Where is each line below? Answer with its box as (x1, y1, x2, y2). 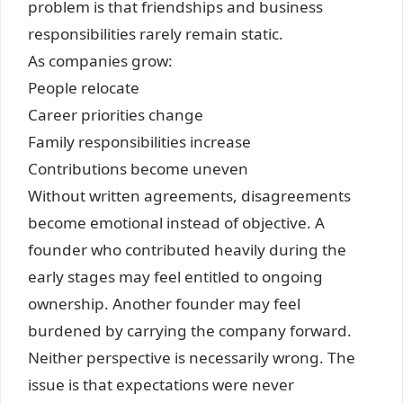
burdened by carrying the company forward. (28, 320, 353, 342)
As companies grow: (28, 50, 174, 72)
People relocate (28, 77, 140, 99)
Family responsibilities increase (28, 131, 252, 153)
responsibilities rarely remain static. (28, 23, 284, 45)
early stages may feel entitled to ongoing (28, 266, 324, 288)
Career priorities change (28, 104, 204, 126)
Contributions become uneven (28, 158, 249, 180)
